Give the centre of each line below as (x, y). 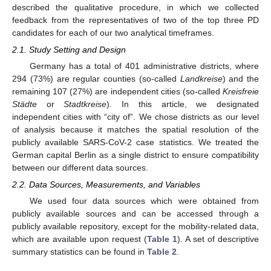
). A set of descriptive (218, 239)
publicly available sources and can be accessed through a (135, 214)
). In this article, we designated (183, 104)
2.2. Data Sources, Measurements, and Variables (106, 185)
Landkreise (201, 79)
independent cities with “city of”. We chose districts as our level (135, 117)
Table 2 (162, 252)
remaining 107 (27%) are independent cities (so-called (117, 92)
